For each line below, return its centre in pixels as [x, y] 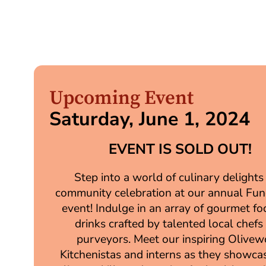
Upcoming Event [122, 99]
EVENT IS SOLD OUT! [180, 149]
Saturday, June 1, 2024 [150, 119]
